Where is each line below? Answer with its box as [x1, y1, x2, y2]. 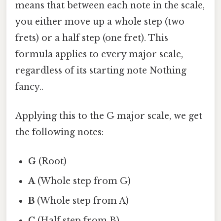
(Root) [36, 156, 67, 167]
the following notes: [15, 127, 104, 138]
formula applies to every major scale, [15, 48, 183, 60]
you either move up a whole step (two [15, 16, 184, 27]
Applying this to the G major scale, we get [15, 110, 202, 122]
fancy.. [15, 81, 43, 92]
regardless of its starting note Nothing [15, 65, 186, 76]
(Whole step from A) [35, 195, 129, 207]
